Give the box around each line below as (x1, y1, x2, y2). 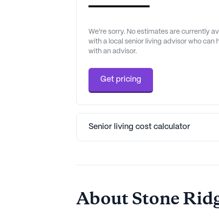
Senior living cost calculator (88, 123, 190, 131)
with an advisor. (88, 47, 137, 55)
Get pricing (100, 75, 141, 83)
